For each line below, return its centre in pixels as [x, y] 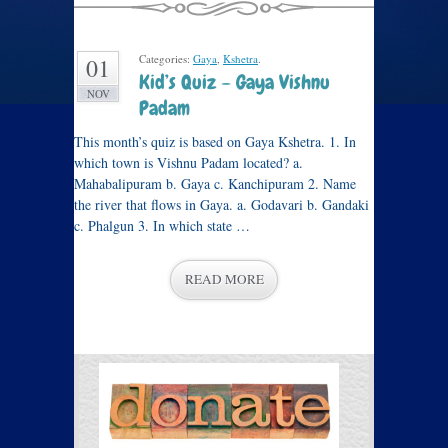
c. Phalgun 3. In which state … [162, 225]
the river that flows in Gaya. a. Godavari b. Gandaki [221, 204]
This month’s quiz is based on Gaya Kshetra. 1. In [215, 141]
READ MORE [224, 279]
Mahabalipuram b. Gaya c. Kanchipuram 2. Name [215, 183]
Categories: [166, 58]
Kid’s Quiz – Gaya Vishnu [234, 82]
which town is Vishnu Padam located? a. [188, 162]
